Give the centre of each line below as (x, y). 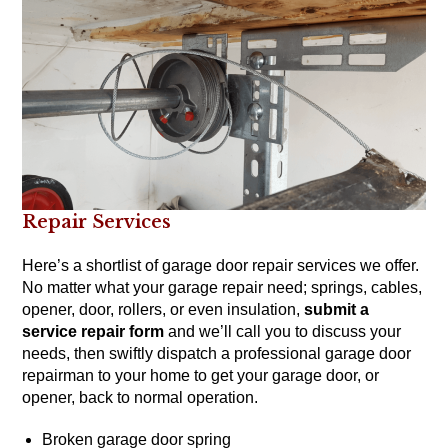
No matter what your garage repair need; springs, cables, (222, 287)
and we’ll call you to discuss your (283, 331)
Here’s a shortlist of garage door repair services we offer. (221, 265)
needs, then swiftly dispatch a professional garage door (217, 353)
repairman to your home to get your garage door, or (201, 375)
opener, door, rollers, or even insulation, (163, 309)
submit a (337, 309)
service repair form (93, 331)
